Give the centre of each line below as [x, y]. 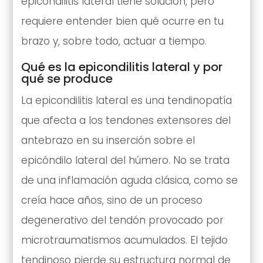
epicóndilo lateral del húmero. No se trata [125, 161]
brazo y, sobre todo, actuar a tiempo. [114, 41]
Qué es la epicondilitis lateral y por [122, 67]
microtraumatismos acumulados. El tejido [124, 240]
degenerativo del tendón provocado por [122, 220]
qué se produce [67, 79]
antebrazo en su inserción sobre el [108, 141]
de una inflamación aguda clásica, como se [129, 181]
